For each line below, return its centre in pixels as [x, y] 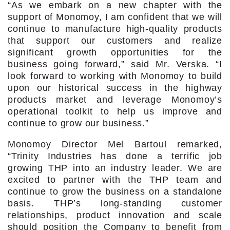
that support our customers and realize [115, 40]
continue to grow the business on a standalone [115, 191]
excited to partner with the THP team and [115, 179]
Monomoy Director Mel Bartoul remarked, [115, 144]
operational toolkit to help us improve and [115, 111]
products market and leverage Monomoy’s [115, 99]
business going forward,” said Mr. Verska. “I [115, 64]
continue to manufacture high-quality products [115, 28]
